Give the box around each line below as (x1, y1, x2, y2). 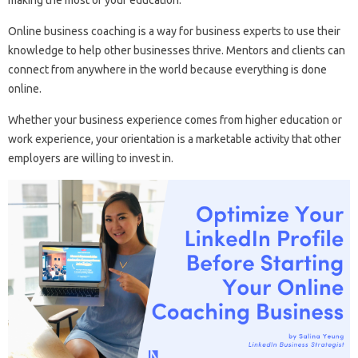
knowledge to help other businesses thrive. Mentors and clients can (8, 44, 345, 58)
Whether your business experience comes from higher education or (8, 113, 342, 127)
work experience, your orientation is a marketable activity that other (8, 133, 341, 146)
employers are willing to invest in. (8, 152, 173, 165)
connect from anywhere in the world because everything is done (8, 63, 327, 77)
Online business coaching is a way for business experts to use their (8, 25, 340, 38)
